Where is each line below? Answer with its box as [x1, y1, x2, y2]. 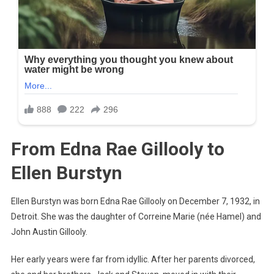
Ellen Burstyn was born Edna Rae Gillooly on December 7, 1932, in [10, 196, 260, 207]
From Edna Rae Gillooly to [10, 138, 224, 160]
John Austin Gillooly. [10, 227, 87, 237]
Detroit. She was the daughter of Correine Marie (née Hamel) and [10, 212, 261, 222]
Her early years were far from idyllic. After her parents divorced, [10, 254, 255, 265]
